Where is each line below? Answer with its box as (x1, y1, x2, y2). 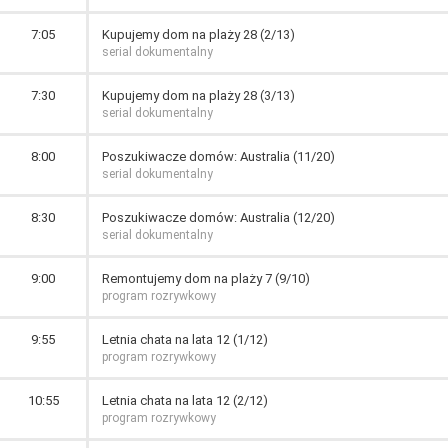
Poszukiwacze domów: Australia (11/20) (102, 149, 335, 164)
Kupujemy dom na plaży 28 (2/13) (102, 27, 295, 42)
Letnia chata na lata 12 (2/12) (102, 393, 268, 408)
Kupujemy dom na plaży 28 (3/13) (102, 88, 295, 103)
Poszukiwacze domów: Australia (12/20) (102, 210, 335, 225)
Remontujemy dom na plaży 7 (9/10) (102, 271, 310, 286)
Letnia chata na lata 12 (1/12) (102, 332, 268, 347)
